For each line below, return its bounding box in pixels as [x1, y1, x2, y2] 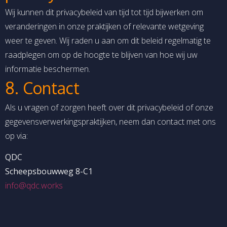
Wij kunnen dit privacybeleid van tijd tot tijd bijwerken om [5, 6, 203, 18]
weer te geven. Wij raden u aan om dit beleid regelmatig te [5, 34, 211, 46]
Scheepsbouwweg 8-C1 [5, 166, 93, 177]
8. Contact [5, 77, 80, 98]
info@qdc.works [5, 180, 63, 192]
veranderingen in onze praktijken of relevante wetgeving [5, 20, 204, 32]
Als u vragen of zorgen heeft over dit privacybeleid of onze [5, 101, 213, 113]
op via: [5, 130, 28, 141]
